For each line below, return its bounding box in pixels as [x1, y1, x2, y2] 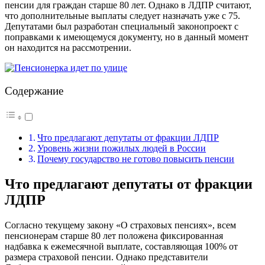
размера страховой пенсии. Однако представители [5, 252, 208, 262]
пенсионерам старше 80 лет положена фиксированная [5, 231, 223, 241]
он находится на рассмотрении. [5, 42, 131, 53]
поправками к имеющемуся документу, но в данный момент [5, 31, 248, 42]
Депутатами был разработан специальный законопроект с [5, 21, 238, 31]
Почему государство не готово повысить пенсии [37, 154, 235, 164]
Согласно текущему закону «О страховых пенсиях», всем [5, 220, 236, 230]
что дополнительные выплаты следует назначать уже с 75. [5, 10, 240, 21]
